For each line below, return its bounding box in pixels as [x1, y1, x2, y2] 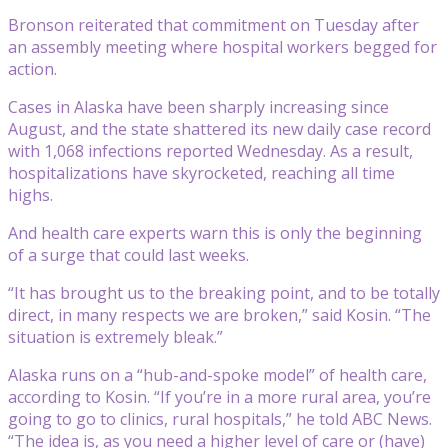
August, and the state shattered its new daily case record [8, 117, 431, 140]
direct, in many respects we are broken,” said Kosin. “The [8, 303, 431, 326]
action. [8, 57, 57, 80]
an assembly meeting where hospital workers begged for [8, 35, 437, 58]
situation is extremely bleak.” [8, 325, 223, 348]
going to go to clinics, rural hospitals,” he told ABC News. [8, 407, 432, 430]
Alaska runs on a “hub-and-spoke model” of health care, [8, 363, 427, 386]
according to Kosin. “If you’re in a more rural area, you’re [8, 385, 431, 408]
